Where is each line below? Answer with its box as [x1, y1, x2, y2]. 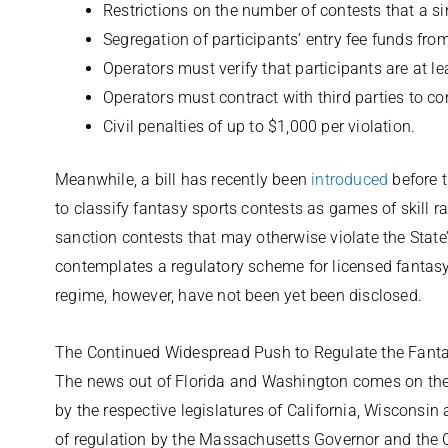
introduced [311, 170, 389, 189]
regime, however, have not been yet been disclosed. [55, 286, 423, 305]
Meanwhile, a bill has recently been [55, 170, 312, 189]
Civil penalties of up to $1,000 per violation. [103, 117, 416, 136]
